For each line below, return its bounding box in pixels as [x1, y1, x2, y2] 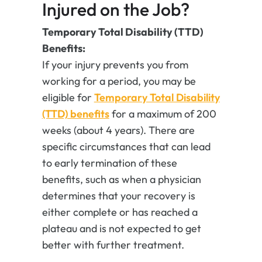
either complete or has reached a [42, 205, 198, 219]
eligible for [42, 91, 94, 105]
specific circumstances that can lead [42, 140, 211, 154]
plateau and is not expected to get [42, 222, 201, 236]
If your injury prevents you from [42, 58, 188, 72]
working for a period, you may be [42, 74, 196, 88]
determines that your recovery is [42, 189, 195, 203]
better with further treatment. [42, 238, 184, 252]
